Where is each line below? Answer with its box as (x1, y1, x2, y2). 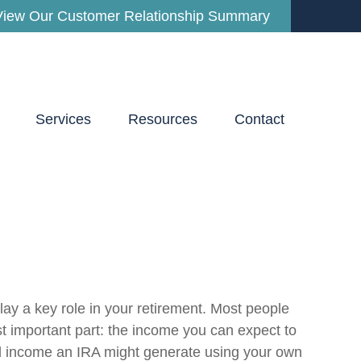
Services (35, 111, 91, 128)
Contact (234, 111, 284, 128)
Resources (128, 111, 197, 128)
